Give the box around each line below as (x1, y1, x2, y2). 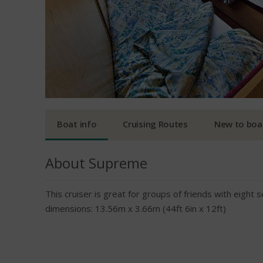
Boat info (57, 118, 97, 130)
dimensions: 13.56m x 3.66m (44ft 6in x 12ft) (45, 203, 226, 214)
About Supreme (45, 153, 147, 173)
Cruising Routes (123, 118, 188, 130)
